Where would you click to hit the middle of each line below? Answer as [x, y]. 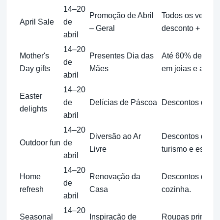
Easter [31, 96]
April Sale [37, 22]
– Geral [102, 28]
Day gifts [35, 68]
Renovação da [115, 176]
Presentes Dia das [122, 55]
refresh [32, 189]
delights [33, 109]
